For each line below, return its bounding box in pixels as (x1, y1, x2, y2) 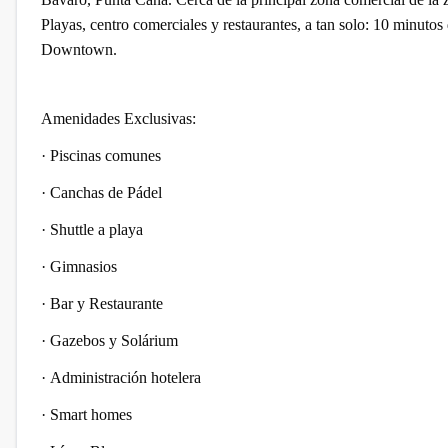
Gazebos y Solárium (50, 332, 178, 349)
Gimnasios (50, 258, 121, 275)
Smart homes (50, 406, 132, 423)
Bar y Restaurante (50, 295, 167, 312)
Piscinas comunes (50, 147, 161, 164)
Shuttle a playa (50, 221, 143, 238)
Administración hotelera (50, 369, 201, 386)
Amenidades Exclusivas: (41, 110, 196, 127)
